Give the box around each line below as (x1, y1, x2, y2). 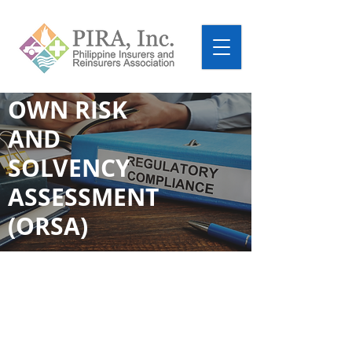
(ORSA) (8, 210, 88, 242)
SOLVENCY (8, 152, 130, 184)
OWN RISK (8, 93, 127, 126)
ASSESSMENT (8, 181, 159, 213)
